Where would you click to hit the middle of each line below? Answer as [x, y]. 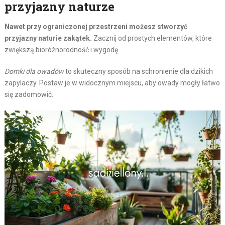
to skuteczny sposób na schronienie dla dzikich [138, 72]
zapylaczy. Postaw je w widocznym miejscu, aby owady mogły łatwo [112, 83]
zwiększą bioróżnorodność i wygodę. [62, 50]
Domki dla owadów [34, 72]
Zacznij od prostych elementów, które [152, 38]
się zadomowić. [29, 95]
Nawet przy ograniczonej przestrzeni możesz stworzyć [96, 27]
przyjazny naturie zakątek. [48, 38]
